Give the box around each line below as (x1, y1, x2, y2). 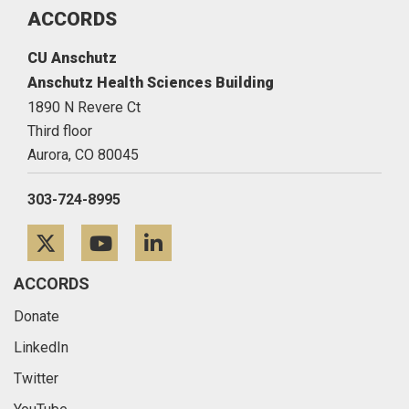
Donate (14, 308, 59, 325)
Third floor (27, 122, 92, 140)
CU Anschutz (27, 49, 117, 67)
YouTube (142, 236, 223, 259)
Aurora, (27, 146, 71, 163)
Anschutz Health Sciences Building (27, 74, 274, 91)
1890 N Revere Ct (27, 99, 141, 116)
